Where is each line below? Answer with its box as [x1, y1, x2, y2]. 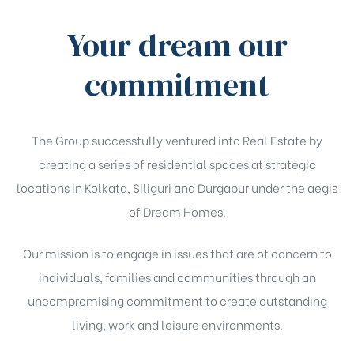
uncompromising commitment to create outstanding [27, 291, 327, 309]
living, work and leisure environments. [71, 314, 283, 333]
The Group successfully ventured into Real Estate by [32, 131, 322, 149]
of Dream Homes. [128, 202, 226, 220]
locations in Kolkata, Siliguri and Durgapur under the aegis [17, 179, 337, 197]
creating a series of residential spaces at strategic [38, 155, 316, 173]
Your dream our [66, 24, 288, 67]
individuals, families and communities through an [38, 267, 316, 285]
